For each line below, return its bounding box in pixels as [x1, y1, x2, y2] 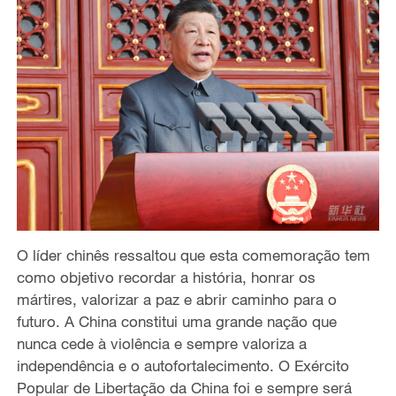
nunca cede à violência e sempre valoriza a [16, 334, 307, 354]
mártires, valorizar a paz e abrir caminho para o [16, 290, 337, 309]
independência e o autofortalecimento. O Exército [16, 356, 349, 376]
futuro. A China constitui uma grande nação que [16, 312, 337, 331]
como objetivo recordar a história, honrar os [16, 268, 316, 287]
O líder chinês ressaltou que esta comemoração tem [16, 246, 370, 265]
